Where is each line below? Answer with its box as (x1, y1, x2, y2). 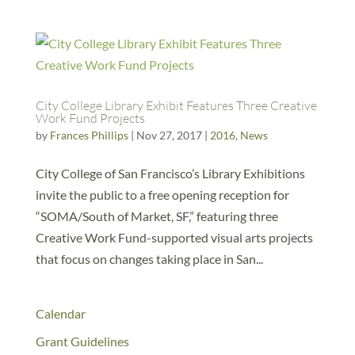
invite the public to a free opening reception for (35, 187, 289, 202)
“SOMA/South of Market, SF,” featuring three (35, 208, 278, 223)
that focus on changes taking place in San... (35, 251, 263, 266)
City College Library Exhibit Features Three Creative (35, 97, 317, 113)
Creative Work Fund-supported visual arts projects (35, 230, 313, 245)
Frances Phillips (49, 128, 128, 142)
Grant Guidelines (35, 334, 129, 349)
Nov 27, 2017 (136, 128, 202, 142)
